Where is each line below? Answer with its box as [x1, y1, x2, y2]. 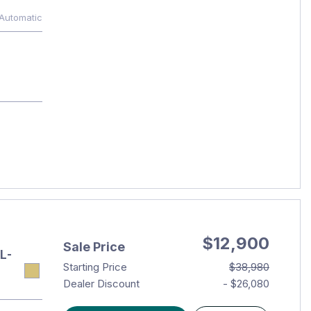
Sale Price [62, 239, 125, 254]
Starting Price [62, 260, 127, 274]
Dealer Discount [62, 277, 140, 290]
